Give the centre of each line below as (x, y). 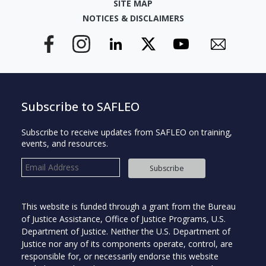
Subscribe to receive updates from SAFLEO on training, (126, 132)
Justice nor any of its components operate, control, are (127, 243)
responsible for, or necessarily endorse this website (120, 256)
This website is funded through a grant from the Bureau (128, 206)
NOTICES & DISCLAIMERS (133, 18)
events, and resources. (64, 143)
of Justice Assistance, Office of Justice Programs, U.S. (123, 218)
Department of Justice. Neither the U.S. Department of (126, 231)
